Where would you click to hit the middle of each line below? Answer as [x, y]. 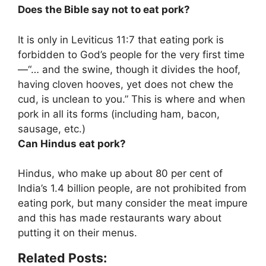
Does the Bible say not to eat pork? [104, 10]
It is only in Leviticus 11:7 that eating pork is [121, 39]
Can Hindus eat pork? [72, 143]
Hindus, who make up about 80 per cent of [120, 174]
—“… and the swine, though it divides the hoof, [129, 69]
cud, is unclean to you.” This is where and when [132, 99]
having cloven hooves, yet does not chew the [126, 84]
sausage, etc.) [52, 129]
